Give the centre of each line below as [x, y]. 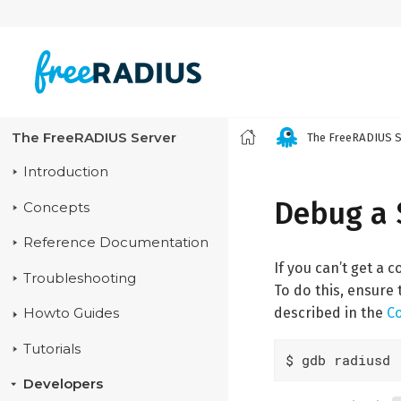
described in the [330, 312]
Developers [63, 384]
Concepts [56, 207]
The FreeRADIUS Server [94, 138]
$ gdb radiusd [337, 360]
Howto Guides [71, 314]
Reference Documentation [115, 243]
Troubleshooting [79, 278]
